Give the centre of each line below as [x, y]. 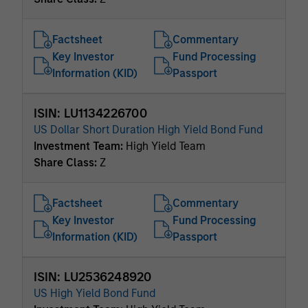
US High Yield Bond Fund [95, 293]
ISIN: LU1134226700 [90, 113]
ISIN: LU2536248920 [92, 277]
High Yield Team [166, 146]
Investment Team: [80, 146]
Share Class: [67, 163]
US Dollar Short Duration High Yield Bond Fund [148, 130]
